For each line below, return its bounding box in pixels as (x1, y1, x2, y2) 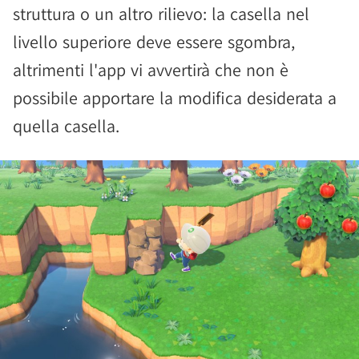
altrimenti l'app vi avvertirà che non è (13, 58, 288, 81)
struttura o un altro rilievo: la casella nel (13, 2, 309, 25)
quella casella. (13, 115, 119, 137)
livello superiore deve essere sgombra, (13, 30, 295, 53)
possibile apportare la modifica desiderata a (13, 87, 337, 109)
